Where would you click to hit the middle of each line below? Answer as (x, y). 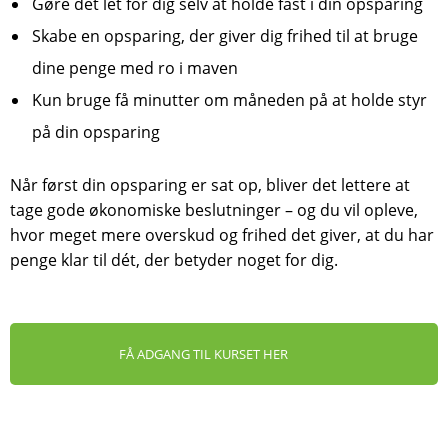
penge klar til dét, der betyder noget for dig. (174, 260)
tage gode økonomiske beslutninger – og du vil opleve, (214, 210)
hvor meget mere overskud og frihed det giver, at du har (222, 235)
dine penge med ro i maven (135, 68)
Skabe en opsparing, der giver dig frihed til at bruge (225, 36)
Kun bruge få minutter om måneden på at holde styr (229, 100)
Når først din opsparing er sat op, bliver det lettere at (210, 185)
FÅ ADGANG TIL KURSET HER (203, 354)
